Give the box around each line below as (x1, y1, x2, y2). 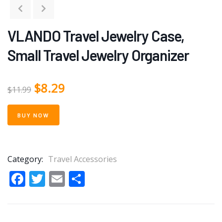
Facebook (25, 168, 95, 190)
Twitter (45, 168, 98, 190)
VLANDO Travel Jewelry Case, (7, 27, 184, 45)
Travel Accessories (48, 154, 117, 165)
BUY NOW (17, 111, 50, 119)
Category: (7, 154, 43, 165)
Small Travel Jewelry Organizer (7, 46, 189, 64)
